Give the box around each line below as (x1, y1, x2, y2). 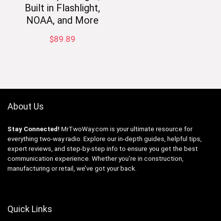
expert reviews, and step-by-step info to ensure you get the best (7, 145, 198, 152)
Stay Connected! (7, 125, 60, 133)
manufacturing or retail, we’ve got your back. (7, 164, 137, 172)
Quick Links (7, 203, 52, 214)
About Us (7, 101, 44, 111)
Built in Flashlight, (25, 1, 101, 14)
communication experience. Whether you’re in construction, (7, 154, 184, 162)
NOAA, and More (26, 14, 99, 26)
